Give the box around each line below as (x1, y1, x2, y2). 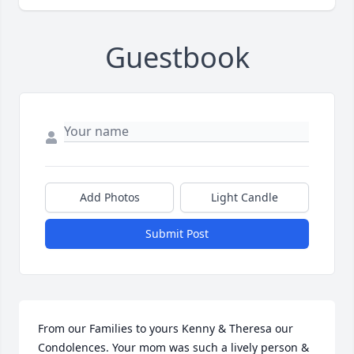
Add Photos (79, 190, 140, 205)
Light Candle (211, 190, 278, 205)
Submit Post (145, 226, 209, 242)
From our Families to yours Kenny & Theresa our (38, 321, 293, 337)
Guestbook (104, 38, 250, 77)
